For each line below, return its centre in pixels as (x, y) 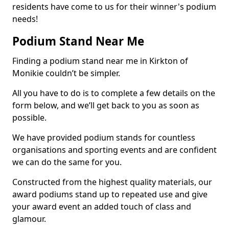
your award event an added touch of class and (102, 206)
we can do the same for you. (67, 162)
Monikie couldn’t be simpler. (66, 73)
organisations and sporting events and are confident (114, 150)
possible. (29, 117)
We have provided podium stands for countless (104, 137)
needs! (25, 19)
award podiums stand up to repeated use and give (110, 194)
